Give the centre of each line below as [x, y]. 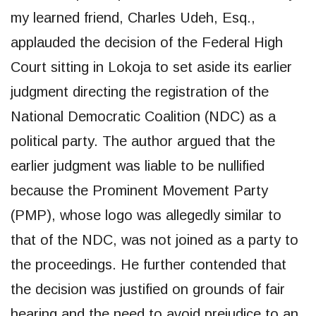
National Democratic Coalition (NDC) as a [143, 116]
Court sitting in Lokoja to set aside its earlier [151, 67]
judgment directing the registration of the [140, 91]
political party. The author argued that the [143, 141]
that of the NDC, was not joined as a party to [154, 239]
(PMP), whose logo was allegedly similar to [146, 215]
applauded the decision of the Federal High [147, 42]
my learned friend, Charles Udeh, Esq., [133, 17]
